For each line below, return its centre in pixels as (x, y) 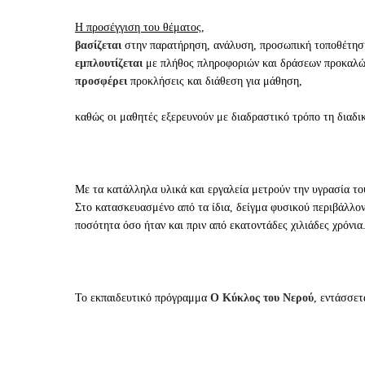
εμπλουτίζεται (109, 63)
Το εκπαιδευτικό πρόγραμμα (143, 297)
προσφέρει (103, 81)
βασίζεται (98, 45)
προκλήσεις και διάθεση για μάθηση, (216, 81)
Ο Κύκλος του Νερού (262, 297)
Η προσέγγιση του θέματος (138, 27)
